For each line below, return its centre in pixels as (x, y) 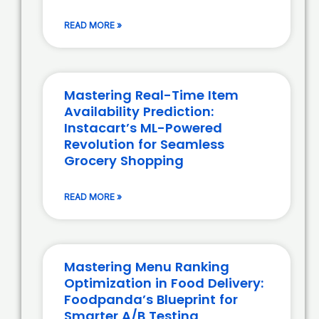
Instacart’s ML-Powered (143, 128)
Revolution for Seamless (144, 145)
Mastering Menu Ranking (147, 267)
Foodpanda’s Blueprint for (151, 300)
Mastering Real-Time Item (151, 95)
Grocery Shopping (124, 161)
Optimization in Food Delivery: (164, 283)
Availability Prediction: (139, 112)
